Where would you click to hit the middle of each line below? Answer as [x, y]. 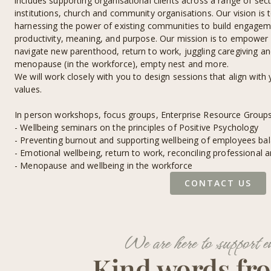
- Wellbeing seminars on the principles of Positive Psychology [137, 127]
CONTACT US [218, 183]
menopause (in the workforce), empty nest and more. [122, 64]
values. [28, 89]
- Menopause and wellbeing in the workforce [103, 165]
